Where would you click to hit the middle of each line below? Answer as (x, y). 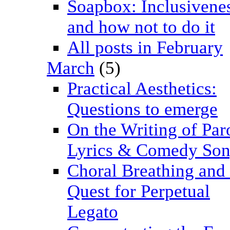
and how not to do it (141, 27)
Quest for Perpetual (139, 191)
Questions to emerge (142, 109)
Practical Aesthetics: (142, 89)
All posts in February (145, 48)
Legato (93, 212)
